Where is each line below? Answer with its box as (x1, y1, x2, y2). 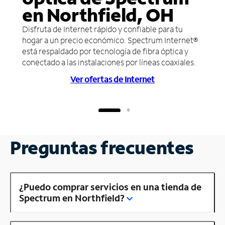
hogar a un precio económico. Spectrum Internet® (22, 34, 198, 45)
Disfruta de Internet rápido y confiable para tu (22, 23, 183, 34)
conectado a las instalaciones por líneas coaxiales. (22, 56, 196, 67)
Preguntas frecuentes (10, 135, 194, 159)
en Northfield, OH (22, 3, 174, 27)
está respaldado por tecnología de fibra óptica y (22, 45, 188, 56)
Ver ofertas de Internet (70, 73, 155, 84)
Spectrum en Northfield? (19, 191, 125, 204)
